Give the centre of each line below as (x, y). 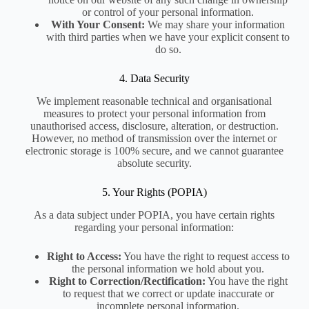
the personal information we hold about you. (168, 268)
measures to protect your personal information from (154, 114)
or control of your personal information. (168, 12)
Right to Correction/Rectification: (127, 281)
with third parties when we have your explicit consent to (168, 37)
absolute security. (154, 163)
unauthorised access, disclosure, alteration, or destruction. (154, 126)
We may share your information (215, 25)
